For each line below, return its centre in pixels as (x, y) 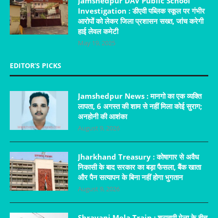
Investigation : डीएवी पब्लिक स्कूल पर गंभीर (141, 10)
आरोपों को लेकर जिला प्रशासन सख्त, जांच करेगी (141, 21)
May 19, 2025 (97, 43)
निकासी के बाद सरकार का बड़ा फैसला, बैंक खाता (139, 167)
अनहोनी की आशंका (102, 116)
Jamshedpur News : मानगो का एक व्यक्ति (140, 96)
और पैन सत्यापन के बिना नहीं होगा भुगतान (130, 177)
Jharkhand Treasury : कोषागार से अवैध (138, 156)
